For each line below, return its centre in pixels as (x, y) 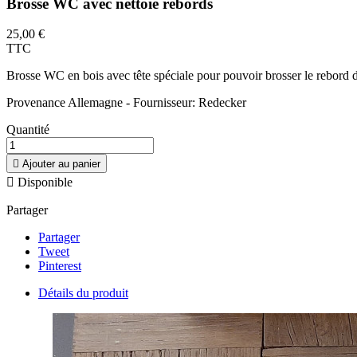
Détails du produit (83, 293)
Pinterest (60, 266)
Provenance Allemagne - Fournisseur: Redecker (126, 103)
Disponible (43, 182)
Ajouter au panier (61, 164)
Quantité (28, 130)
